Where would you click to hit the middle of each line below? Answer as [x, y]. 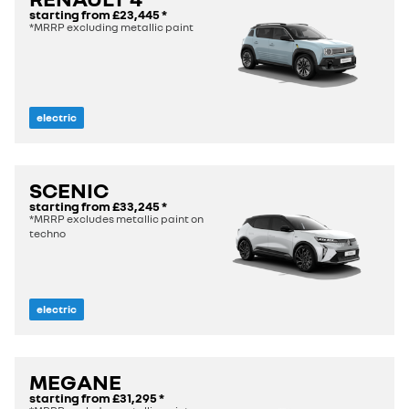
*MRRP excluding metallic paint [111, 27]
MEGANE [75, 382]
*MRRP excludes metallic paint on [116, 219]
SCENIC [69, 190]
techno [47, 234]
